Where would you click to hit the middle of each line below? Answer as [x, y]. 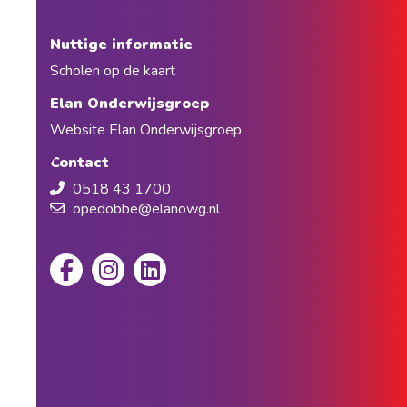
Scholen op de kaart [113, 71]
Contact [79, 163]
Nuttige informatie [124, 45]
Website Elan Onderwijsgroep [146, 130]
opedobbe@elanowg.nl [146, 209]
